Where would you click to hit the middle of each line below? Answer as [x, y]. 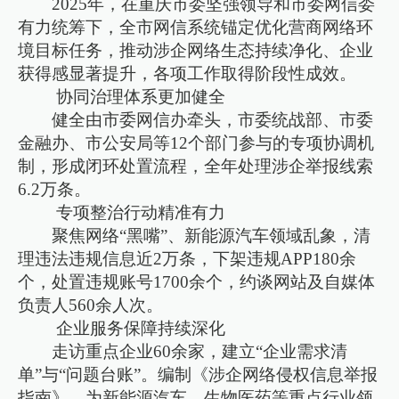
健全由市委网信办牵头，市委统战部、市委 [213, 119]
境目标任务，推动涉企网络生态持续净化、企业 [196, 50]
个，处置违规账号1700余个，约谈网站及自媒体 [197, 281]
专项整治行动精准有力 [139, 212]
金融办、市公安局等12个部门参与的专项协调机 [196, 142]
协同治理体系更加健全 [139, 96]
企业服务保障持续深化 [139, 328]
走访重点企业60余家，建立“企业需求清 [200, 351]
